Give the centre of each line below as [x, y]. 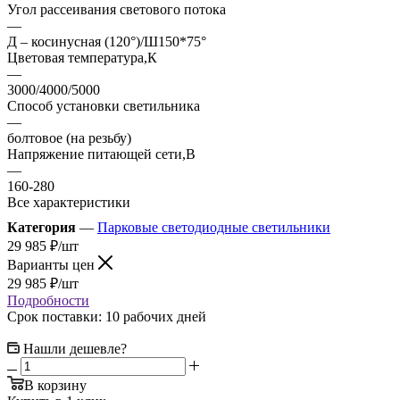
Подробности [48, 300]
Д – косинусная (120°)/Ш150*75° [107, 41]
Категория [42, 227]
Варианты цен [53, 264]
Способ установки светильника [104, 105]
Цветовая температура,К [82, 57]
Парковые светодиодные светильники [214, 227]
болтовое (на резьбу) [69, 137]
